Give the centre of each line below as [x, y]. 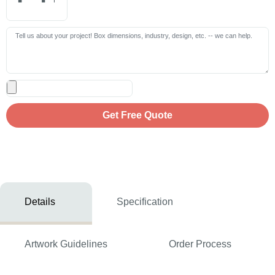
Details [40, 202]
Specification [145, 202]
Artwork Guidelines [66, 244]
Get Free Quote [137, 115]
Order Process [200, 244]
